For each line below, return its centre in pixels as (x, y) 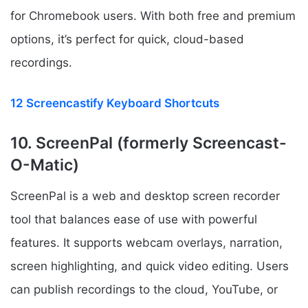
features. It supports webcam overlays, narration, (146, 242)
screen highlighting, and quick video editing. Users (150, 266)
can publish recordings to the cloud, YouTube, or (144, 289)
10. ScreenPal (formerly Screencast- (148, 143)
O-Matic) (45, 165)
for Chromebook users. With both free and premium (153, 16)
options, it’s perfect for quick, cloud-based (127, 40)
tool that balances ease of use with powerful (134, 219)
